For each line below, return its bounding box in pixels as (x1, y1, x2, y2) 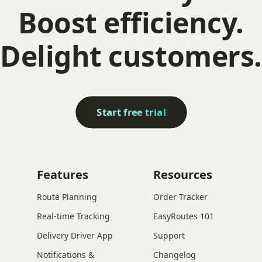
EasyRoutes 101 (153, 210, 214, 222)
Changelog (153, 249, 196, 260)
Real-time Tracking (36, 210, 110, 222)
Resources (153, 166, 212, 182)
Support (153, 229, 185, 241)
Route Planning (36, 191, 97, 202)
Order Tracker (153, 191, 208, 202)
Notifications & (36, 249, 94, 260)
